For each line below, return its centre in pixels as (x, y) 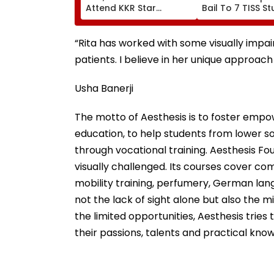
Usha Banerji (104, 88)
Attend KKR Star (121, 8)
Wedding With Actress (135, 30)
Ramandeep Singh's (130, 19)
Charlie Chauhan (123, 41)
